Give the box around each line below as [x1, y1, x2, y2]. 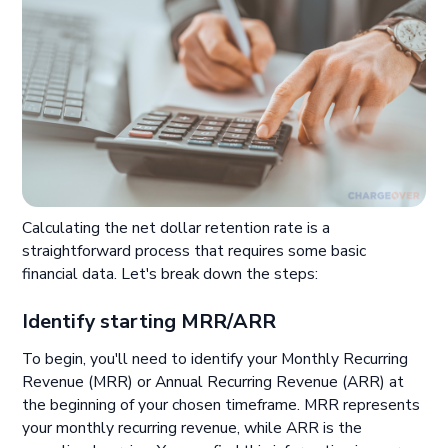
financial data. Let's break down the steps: [22, 263, 319, 286]
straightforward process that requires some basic [22, 240, 367, 263]
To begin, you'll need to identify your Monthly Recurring [22, 348, 409, 371]
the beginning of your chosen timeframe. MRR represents [22, 394, 421, 417]
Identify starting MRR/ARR [22, 307, 277, 335]
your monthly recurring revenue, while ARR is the [22, 417, 363, 440]
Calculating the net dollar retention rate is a [22, 217, 331, 240]
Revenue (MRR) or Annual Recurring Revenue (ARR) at [22, 371, 405, 394]
